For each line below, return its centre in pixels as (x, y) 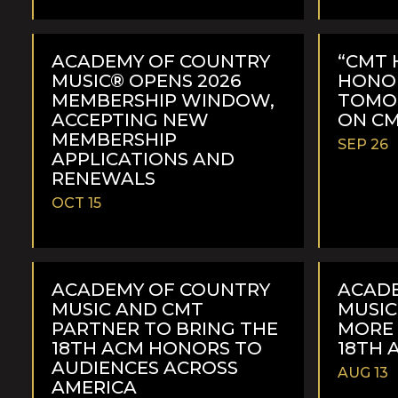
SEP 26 (363, 144)
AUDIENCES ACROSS (145, 367)
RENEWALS (103, 178)
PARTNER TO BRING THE (165, 328)
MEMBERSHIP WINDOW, (163, 100)
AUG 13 (363, 372)
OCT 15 (76, 203)
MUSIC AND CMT (127, 309)
